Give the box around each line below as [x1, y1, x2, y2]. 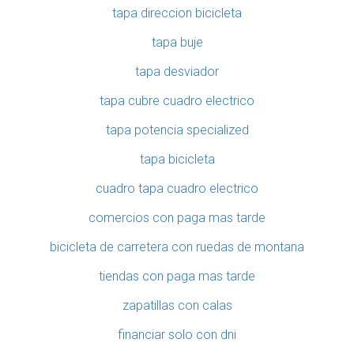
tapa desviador [135, 64, 219, 80]
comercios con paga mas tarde [88, 210, 265, 226]
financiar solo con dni [118, 327, 236, 343]
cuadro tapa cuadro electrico [96, 181, 258, 197]
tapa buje [151, 35, 203, 51]
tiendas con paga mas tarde [99, 269, 255, 284]
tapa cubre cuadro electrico [100, 93, 254, 109]
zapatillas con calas [122, 298, 232, 314]
